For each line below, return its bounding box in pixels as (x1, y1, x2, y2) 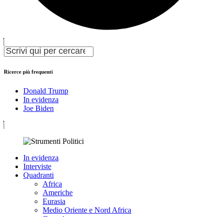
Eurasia (43, 197, 65, 205)
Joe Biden (23, 104, 54, 112)
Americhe (43, 188, 73, 197)
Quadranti (23, 170, 54, 179)
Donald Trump (23, 86, 68, 95)
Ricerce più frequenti (4, 68, 53, 75)
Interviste (23, 162, 51, 170)
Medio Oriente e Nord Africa (43, 205, 131, 214)
